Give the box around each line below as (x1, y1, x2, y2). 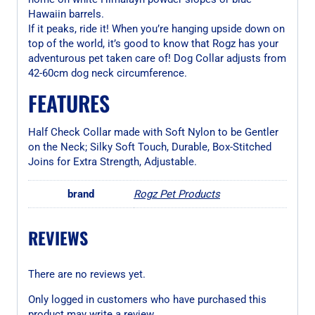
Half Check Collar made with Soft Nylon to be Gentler (28, 126, 278, 139)
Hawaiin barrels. (28, 8, 104, 20)
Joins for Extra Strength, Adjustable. (28, 155, 197, 168)
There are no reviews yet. (28, 268, 146, 281)
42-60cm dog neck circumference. (28, 67, 187, 79)
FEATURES (28, 87, 110, 119)
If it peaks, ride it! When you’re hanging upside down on (28, 22, 285, 35)
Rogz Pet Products (134, 188, 220, 200)
